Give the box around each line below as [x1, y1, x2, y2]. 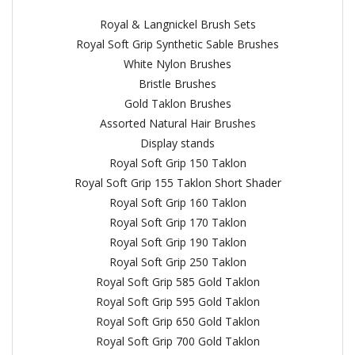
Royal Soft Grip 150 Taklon [109, 155, 246, 170]
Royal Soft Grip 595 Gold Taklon [95, 294, 260, 309]
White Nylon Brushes [124, 56, 231, 71]
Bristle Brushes [139, 76, 216, 91]
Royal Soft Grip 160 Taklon [109, 195, 246, 210]
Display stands [140, 136, 215, 151]
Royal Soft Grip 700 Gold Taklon [95, 334, 260, 349]
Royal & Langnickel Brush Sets [99, 17, 256, 32]
